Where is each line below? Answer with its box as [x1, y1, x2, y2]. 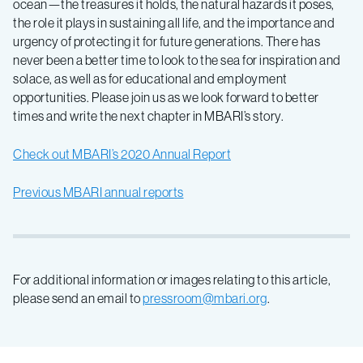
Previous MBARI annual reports [13, 183, 184, 200]
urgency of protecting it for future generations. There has [13, 32, 320, 49]
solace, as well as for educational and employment [13, 70, 288, 87]
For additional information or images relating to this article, [13, 271, 331, 288]
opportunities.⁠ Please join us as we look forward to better [13, 88, 319, 105]
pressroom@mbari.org [143, 289, 267, 306]
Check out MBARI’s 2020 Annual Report [13, 145, 231, 162]
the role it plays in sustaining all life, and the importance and [13, 14, 335, 31]
